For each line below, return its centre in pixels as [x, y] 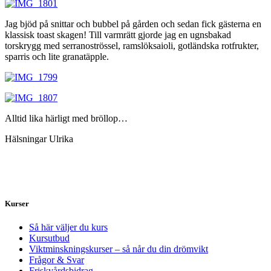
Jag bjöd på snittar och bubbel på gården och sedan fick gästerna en [133, 24]
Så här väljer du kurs [68, 227]
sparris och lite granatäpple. [57, 56]
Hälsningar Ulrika [39, 139]
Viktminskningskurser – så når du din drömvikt [119, 249]
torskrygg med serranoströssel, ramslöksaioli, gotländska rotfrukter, [132, 45]
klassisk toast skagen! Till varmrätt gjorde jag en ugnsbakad [118, 34]
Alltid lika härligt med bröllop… [66, 118]
